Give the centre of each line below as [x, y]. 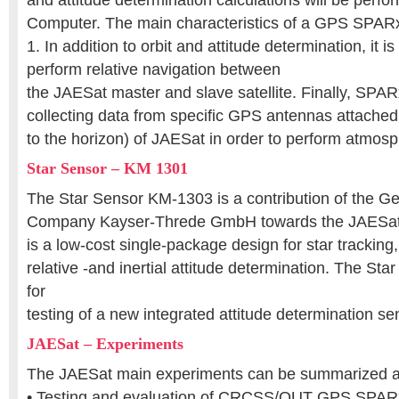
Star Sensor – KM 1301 [107, 168]
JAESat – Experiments [105, 344]
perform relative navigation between [154, 69]
